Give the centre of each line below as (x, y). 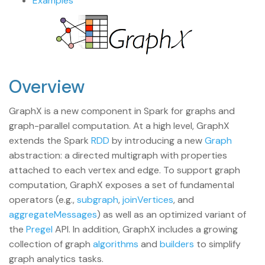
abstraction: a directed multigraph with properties (118, 155)
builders (177, 244)
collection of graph (51, 244)
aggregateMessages (53, 214)
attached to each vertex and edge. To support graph (125, 170)
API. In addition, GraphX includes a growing (145, 229)
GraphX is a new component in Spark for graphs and (122, 111)
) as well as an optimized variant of (172, 214)
